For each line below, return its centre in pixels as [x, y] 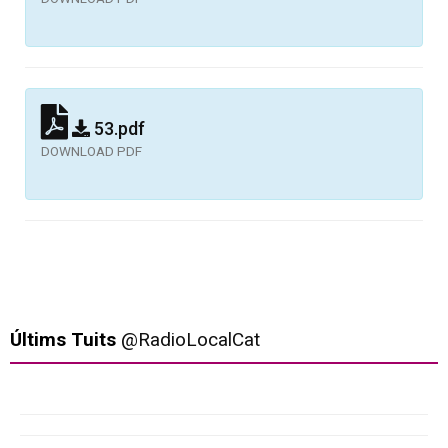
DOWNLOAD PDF [91, 150]
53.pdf [117, 128]
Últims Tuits [65, 339]
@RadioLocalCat [190, 339]
